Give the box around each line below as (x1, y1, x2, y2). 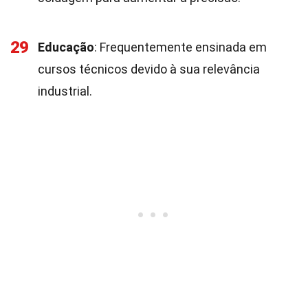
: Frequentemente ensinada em (94, 40, 267, 54)
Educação (38, 40, 94, 54)
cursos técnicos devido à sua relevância (38, 62, 260, 76)
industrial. (38, 84, 92, 98)
